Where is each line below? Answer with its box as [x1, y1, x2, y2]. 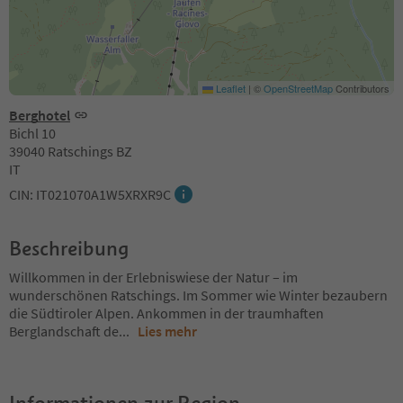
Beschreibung [9, 235, 129, 261]
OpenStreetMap [264, 80, 333, 95]
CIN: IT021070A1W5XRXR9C [9, 184, 171, 203]
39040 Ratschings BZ [9, 141, 132, 160]
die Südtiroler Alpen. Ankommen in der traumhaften [9, 303, 324, 322]
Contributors [333, 80, 390, 95]
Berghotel [9, 105, 70, 124]
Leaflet [213, 80, 246, 95]
